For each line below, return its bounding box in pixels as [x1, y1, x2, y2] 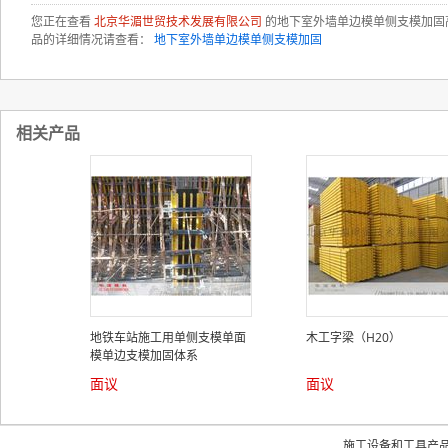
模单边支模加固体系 [90, 347, 198, 364]
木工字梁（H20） [306, 329, 401, 346]
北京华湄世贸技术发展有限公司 [94, 13, 262, 30]
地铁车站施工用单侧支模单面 [90, 329, 246, 346]
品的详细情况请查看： [31, 31, 154, 48]
